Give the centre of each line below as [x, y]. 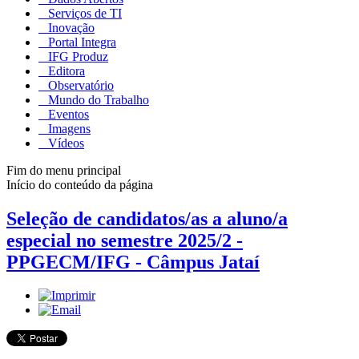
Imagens [68, 128]
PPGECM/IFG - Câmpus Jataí [133, 262]
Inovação [70, 27]
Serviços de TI [83, 13]
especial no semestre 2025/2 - [125, 240]
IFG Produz [77, 56]
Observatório [79, 85]
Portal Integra [81, 42]
